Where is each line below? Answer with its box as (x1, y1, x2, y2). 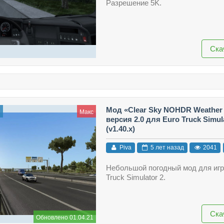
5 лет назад (148, 144, 184, 151)
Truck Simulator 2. (105, 173, 165, 182)
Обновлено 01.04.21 (35, 213, 93, 221)
